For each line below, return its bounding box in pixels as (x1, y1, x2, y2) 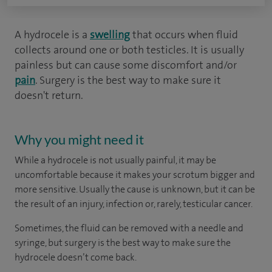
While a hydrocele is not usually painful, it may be (15, 154, 216, 166)
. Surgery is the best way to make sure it (35, 73, 221, 87)
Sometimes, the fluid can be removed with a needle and (15, 222, 243, 234)
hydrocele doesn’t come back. (15, 251, 137, 263)
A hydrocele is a (15, 27, 90, 42)
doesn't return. (15, 88, 83, 103)
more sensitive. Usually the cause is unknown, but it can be (15, 183, 255, 195)
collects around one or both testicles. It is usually (15, 42, 244, 57)
